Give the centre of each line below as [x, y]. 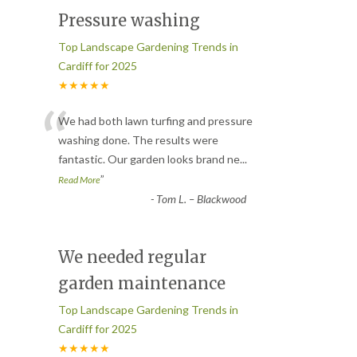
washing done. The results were [138, 140]
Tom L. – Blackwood [201, 199]
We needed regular [132, 257]
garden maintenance [142, 284]
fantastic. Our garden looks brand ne [149, 159]
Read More [79, 180]
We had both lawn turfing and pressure [155, 121]
